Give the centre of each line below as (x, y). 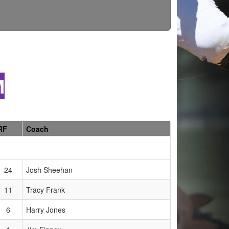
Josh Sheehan (49, 169)
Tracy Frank (45, 189)
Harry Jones (46, 209)
